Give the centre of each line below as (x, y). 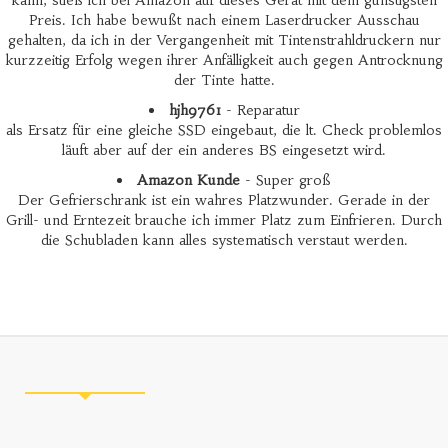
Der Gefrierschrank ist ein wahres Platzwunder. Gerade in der (224, 200)
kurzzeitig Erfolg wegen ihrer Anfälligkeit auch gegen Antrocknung (224, 60)
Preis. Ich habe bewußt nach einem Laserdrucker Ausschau (224, 20)
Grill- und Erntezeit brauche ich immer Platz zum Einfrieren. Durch (224, 220)
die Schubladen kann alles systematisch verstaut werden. (224, 240)
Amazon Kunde (188, 180)
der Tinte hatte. (224, 80)
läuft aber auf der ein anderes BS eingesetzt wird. (224, 150)
